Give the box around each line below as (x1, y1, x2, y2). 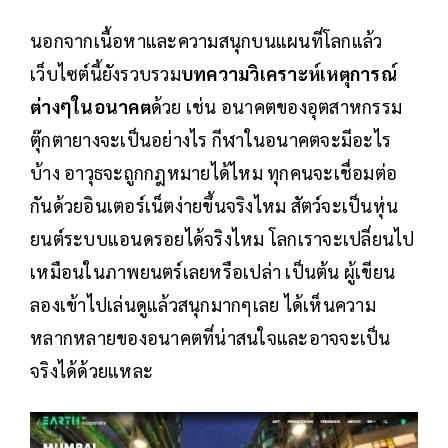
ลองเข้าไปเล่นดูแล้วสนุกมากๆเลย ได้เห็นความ (30, 292, 376, 316)
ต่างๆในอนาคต (30, 94, 151, 118)
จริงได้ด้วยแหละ (30, 358, 153, 382)
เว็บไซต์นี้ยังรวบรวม (30, 61, 181, 85)
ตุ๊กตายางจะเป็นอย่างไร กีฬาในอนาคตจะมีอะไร (30, 127, 391, 151)
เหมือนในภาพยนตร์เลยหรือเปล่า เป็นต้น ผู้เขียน (30, 259, 395, 283)
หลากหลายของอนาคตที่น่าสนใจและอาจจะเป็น (30, 325, 391, 349)
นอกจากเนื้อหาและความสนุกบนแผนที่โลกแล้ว (30, 28, 383, 52)
